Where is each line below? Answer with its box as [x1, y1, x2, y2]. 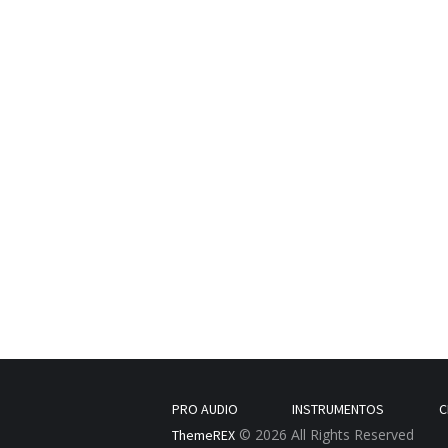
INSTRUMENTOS [292, 399, 385, 418]
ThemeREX [172, 426, 235, 445]
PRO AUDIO [172, 399, 238, 418]
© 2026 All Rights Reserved [235, 425, 414, 445]
